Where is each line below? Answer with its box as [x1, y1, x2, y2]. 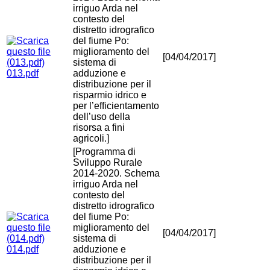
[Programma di [73, 146, 136, 157]
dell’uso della [73, 111, 130, 122]
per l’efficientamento [73, 101, 159, 111]
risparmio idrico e [73, 90, 146, 101]
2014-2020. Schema [73, 168, 160, 179]
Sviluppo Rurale [73, 157, 142, 168]
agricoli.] [73, 133, 109, 144]
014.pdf [7, 244, 39, 255]
